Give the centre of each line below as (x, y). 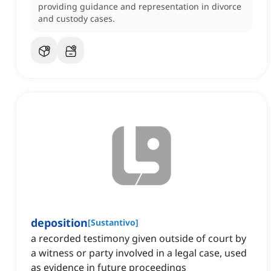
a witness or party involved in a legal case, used (139, 253)
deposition (59, 223)
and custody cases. (77, 19)
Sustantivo (113, 223)
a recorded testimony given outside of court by (139, 239)
